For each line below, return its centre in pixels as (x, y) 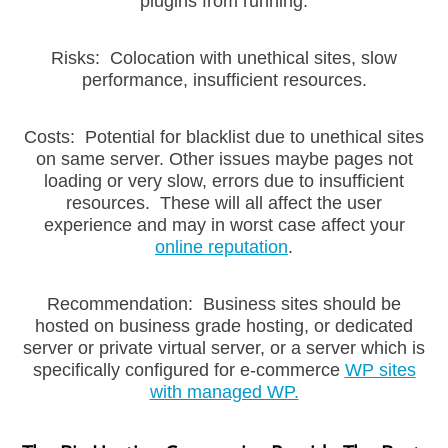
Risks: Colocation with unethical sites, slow (224, 57)
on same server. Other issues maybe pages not (224, 159)
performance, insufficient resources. (224, 79)
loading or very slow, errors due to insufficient (224, 181)
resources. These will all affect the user (224, 203)
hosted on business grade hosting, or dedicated (224, 326)
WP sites (380, 370)
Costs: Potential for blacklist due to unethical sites (224, 137)
